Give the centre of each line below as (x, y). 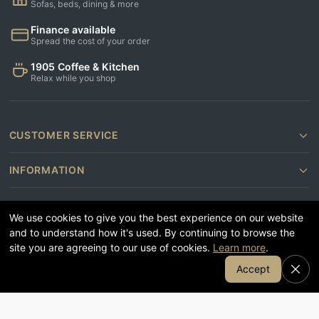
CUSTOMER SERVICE (64, 135)
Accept (253, 269)
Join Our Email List (203, 262)
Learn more (240, 247)
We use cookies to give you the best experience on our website (157, 217)
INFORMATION (47, 170)
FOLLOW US (40, 240)
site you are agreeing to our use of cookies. (110, 247)
